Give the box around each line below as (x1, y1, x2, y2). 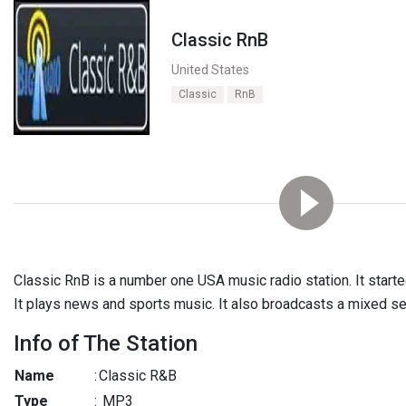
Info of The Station (14, 331, 198, 356)
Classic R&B (99, 367, 177, 384)
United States (171, 63, 249, 77)
